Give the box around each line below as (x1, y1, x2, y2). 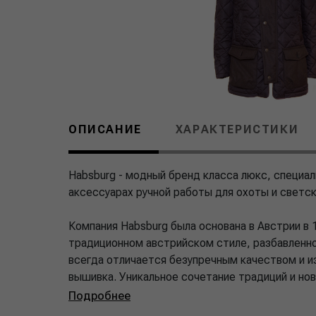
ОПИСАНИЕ (68, 123, 142, 137)
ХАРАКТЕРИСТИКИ (175, 123, 299, 137)
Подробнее (68, 289, 130, 303)
